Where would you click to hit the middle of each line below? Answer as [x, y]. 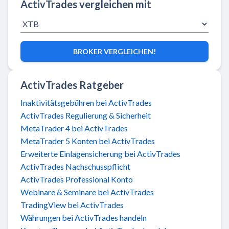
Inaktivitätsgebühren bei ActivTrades [86, 102]
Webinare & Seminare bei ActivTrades [87, 192]
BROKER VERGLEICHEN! [114, 51]
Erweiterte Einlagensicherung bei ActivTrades [100, 153]
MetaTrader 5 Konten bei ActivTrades [88, 141]
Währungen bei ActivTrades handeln [84, 217]
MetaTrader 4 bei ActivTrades [74, 128]
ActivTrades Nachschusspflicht [75, 166]
